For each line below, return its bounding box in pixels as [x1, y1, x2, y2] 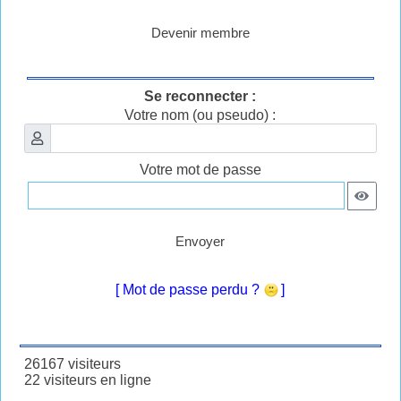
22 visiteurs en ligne [17, 371, 151, 388]
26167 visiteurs [17, 355, 121, 371]
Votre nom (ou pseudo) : [124, 107, 277, 123]
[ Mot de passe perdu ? [115, 281, 264, 297]
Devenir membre [151, 24, 250, 40]
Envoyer [175, 233, 226, 249]
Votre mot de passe [140, 162, 261, 177]
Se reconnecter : [144, 88, 257, 104]
